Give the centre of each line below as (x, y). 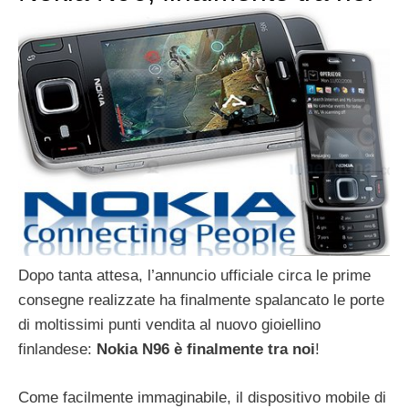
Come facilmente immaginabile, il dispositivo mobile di (202, 397)
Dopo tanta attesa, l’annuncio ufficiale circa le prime (194, 276)
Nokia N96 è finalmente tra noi (206, 350)
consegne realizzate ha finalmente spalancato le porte (201, 301)
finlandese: (57, 350)
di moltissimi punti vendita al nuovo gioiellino (169, 325)
